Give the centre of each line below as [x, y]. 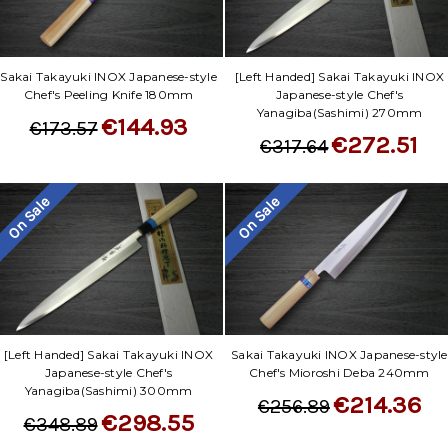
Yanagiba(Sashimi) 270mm [339, 113]
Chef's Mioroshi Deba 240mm [339, 372]
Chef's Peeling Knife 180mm [108, 95]
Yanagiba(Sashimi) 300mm [108, 390]
